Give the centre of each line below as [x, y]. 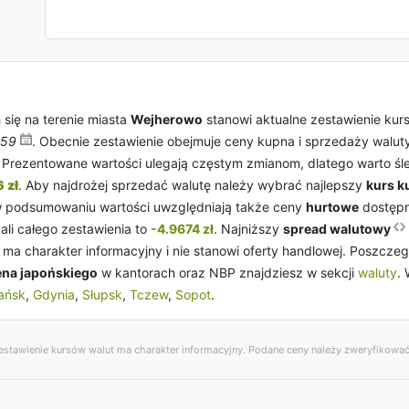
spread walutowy [338, 229]
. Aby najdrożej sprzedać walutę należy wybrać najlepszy [192, 185]
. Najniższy [248, 229]
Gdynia [54, 294]
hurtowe [332, 207]
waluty [378, 273]
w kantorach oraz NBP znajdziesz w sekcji [228, 273]
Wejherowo [167, 119]
